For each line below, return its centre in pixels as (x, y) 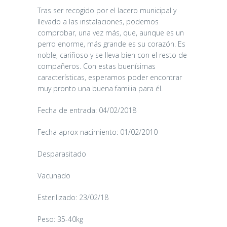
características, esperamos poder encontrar (110, 77)
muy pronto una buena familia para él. (100, 88)
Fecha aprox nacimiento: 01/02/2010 (98, 132)
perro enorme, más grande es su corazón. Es (111, 44)
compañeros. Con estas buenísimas (97, 66)
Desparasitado (62, 154)
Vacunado (54, 175)
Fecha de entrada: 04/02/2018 (87, 110)
